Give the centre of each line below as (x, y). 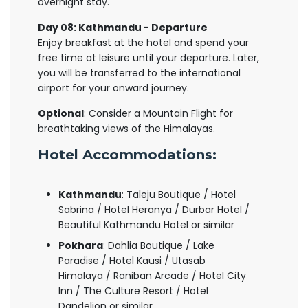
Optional (61, 113)
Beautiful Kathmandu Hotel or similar (146, 225)
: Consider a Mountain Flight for (158, 113)
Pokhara (81, 245)
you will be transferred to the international (139, 73)
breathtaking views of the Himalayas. (126, 129)
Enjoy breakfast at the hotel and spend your (143, 43)
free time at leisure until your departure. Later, (148, 58)
